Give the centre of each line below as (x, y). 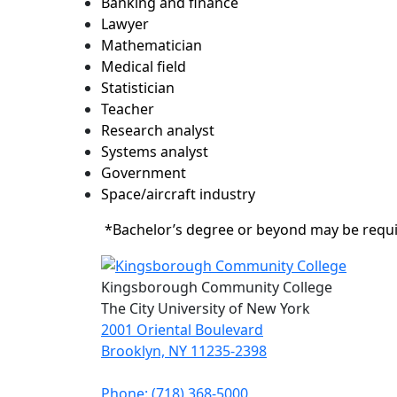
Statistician (138, 87)
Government (144, 172)
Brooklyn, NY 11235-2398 (184, 351)
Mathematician (152, 45)
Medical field (144, 66)
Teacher (128, 109)
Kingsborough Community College (217, 288)
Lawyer (125, 23)
